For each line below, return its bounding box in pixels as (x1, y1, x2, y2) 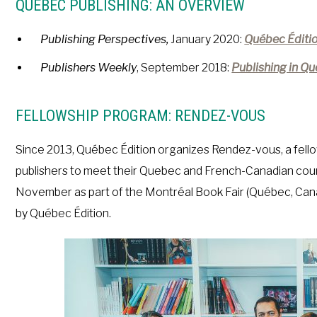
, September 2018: (137, 61, 232, 74)
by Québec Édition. (16, 207, 112, 220)
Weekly (98, 61, 137, 74)
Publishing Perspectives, (40, 33, 171, 46)
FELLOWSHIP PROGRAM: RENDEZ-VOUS (16, 107, 266, 125)
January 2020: (171, 33, 245, 46)
